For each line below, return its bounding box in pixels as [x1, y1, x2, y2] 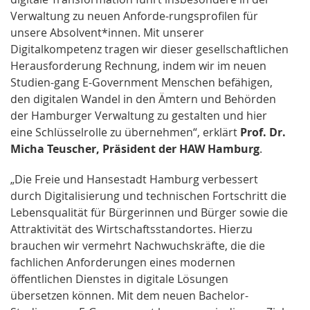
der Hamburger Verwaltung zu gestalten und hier [10, 108, 267, 124]
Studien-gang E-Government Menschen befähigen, [10, 75, 273, 91]
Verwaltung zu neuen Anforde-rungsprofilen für [10, 8, 258, 24]
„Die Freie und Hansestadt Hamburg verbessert [10, 172, 258, 188]
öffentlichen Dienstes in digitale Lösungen [10, 271, 228, 287]
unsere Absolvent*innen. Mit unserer [10, 25, 204, 41]
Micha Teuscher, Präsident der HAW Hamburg [10, 141, 259, 157]
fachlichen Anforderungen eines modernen [10, 255, 235, 271]
